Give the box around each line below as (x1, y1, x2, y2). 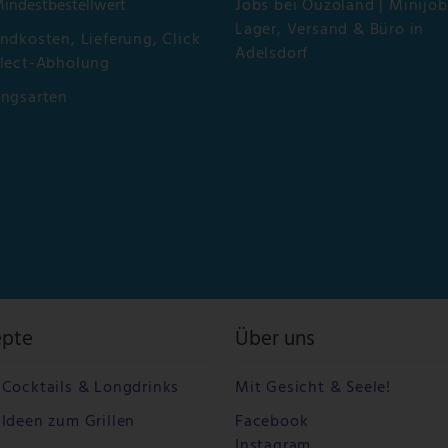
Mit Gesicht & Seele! (235, 374, 392, 401)
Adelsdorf (235, 41, 309, 68)
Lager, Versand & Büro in (235, 17, 425, 44)
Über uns (235, 322, 316, 358)
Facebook (235, 408, 309, 435)
